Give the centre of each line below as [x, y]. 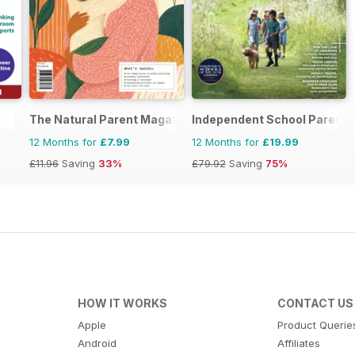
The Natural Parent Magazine [113, 119]
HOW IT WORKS [122, 303]
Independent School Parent [269, 119]
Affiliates [299, 343]
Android [97, 343]
